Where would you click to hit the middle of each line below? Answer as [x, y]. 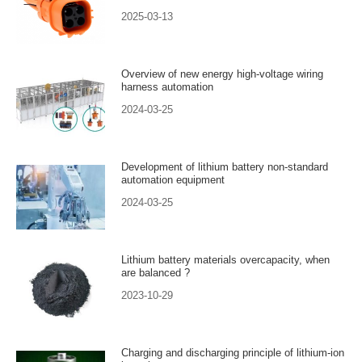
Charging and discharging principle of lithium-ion [233, 352]
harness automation [167, 86]
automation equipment [173, 179]
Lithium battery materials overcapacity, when [225, 259]
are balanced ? [156, 272]
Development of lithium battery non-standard [225, 166]
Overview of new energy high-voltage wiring [222, 74]
